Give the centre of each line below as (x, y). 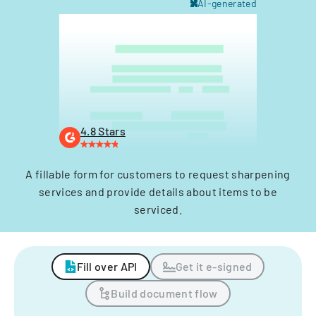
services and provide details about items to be (158, 192)
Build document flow (164, 293)
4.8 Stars (103, 131)
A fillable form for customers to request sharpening (158, 174)
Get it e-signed (214, 266)
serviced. (158, 209)
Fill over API (107, 266)
